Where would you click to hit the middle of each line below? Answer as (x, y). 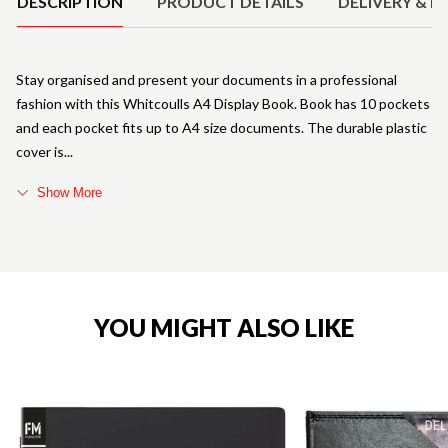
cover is (40, 151)
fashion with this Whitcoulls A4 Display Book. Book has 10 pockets (223, 103)
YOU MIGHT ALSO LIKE (224, 327)
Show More (69, 192)
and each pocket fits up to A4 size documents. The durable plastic (221, 127)
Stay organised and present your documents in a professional (206, 79)
